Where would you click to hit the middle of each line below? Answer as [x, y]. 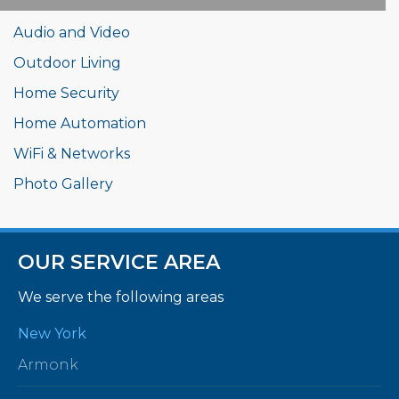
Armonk [48, 365]
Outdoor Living [67, 63]
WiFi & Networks [72, 154]
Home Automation [80, 124]
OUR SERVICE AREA [119, 263]
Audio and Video [72, 33]
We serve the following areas [121, 297]
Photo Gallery [63, 184]
